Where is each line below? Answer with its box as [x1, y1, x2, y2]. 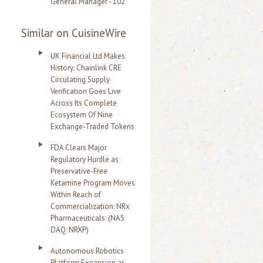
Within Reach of [50, 190, 101, 200]
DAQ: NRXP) [50, 225, 89, 235]
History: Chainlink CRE [50, 63, 122, 73]
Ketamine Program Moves [50, 178, 135, 188]
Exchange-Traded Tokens [50, 122, 134, 131]
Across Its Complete [50, 98, 117, 108]
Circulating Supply [50, 75, 110, 85]
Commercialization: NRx [50, 201, 130, 211]
